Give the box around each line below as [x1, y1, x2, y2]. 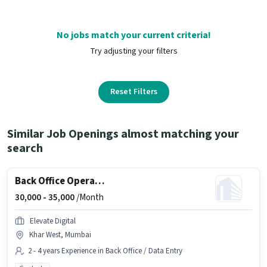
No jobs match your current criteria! [56, 28, 211, 42]
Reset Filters [110, 85, 157, 98]
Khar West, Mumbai [29, 229, 91, 240]
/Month [74, 191, 104, 204]
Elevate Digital [30, 215, 76, 226]
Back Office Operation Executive [95, 173, 105, 188]
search [7, 139, 43, 157]
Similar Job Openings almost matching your [7, 125, 239, 142]
